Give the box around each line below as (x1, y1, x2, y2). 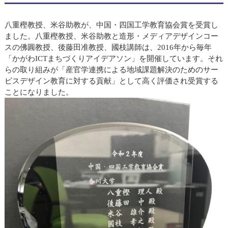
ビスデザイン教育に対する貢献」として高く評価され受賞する (4, 77, 218, 85)
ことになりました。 (4, 88, 73, 96)
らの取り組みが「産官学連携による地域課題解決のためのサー (4, 66, 218, 74)
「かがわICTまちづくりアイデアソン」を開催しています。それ (4, 54, 223, 63)
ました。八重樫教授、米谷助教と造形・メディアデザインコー (4, 32, 218, 40)
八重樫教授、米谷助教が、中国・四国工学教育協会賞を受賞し (4, 21, 218, 29)
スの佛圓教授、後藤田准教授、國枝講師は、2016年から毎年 (4, 43, 212, 51)
